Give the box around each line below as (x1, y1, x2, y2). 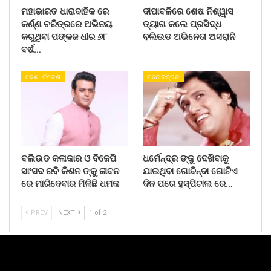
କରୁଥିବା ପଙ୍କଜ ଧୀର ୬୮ (21, 31, 108, 43)
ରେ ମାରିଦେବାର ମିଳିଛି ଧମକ (21, 178, 119, 190)
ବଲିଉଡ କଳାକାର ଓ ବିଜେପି (21, 153, 116, 165)
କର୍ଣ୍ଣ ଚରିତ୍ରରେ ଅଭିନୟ (21, 19, 112, 30)
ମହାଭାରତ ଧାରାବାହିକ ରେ (21, 6, 109, 18)
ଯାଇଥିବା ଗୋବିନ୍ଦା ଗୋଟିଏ (143, 166, 238, 177)
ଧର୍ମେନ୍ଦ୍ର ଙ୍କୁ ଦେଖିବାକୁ (143, 153, 229, 165)
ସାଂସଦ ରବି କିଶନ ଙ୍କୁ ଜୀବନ (21, 166, 119, 177)
